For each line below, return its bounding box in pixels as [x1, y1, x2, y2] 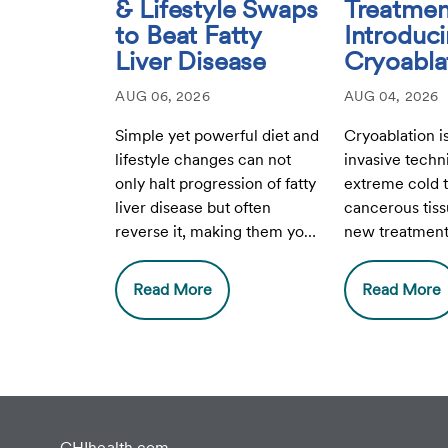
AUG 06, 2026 [115, 88, 210, 104]
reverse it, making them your [115, 222, 320, 241]
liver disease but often [115, 198, 272, 217]
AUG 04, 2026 [343, 88, 439, 104]
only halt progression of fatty [115, 174, 317, 193]
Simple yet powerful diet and [115, 126, 320, 145]
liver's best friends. [115, 246, 248, 265]
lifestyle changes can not [115, 150, 292, 169]
